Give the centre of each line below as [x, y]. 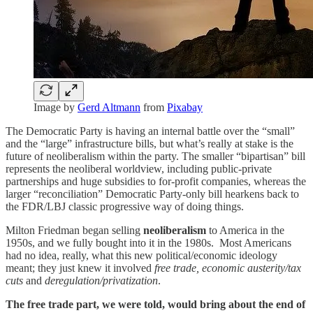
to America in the [245, 230]
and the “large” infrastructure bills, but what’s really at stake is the [150, 143]
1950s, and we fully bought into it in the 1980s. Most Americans [148, 242]
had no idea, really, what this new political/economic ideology [141, 255]
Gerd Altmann [109, 107]
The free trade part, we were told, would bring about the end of [155, 304]
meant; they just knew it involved [80, 268]
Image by [56, 107]
